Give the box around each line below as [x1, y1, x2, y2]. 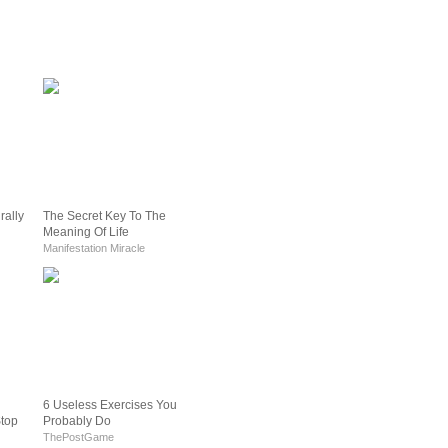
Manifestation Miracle [43, 241, 145, 254]
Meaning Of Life [43, 224, 129, 239]
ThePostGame [43, 430, 114, 443]
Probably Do [43, 413, 111, 428]
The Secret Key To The [43, 208, 166, 223]
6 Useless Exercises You [43, 397, 177, 412]
